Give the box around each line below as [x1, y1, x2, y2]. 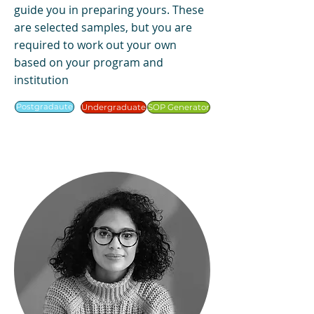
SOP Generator [148, 102, 210, 112]
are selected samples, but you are [14, 20, 192, 35]
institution [14, 72, 69, 88]
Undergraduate [81, 102, 146, 112]
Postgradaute [16, 102, 73, 111]
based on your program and [14, 55, 163, 70]
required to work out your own [14, 37, 177, 53]
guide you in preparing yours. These [14, 2, 204, 18]
